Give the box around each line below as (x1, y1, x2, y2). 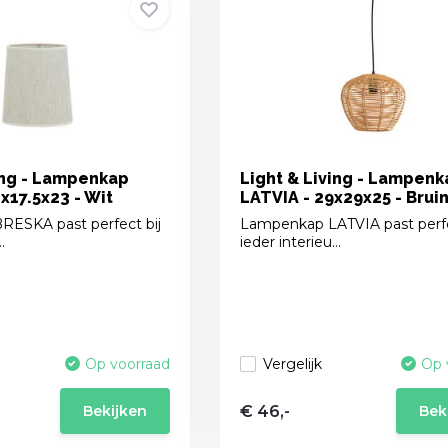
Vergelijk (262, 354, 322, 373)
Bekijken (82, 402, 147, 421)
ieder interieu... (239, 233, 341, 252)
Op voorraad (84, 355, 170, 374)
